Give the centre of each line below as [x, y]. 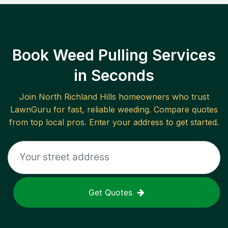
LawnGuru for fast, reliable [64, 110]
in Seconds [114, 76]
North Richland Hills [77, 97]
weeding [133, 110]
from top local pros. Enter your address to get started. [114, 122]
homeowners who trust [162, 97]
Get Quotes [110, 193]
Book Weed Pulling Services [114, 55]
